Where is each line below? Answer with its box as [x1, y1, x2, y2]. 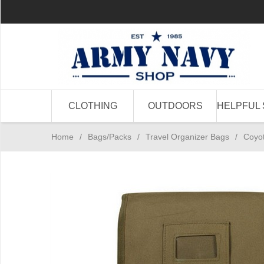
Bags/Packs [88, 132, 131, 141]
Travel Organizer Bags [146, 132, 229, 141]
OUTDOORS [147, 101, 203, 111]
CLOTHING [68, 101, 117, 111]
